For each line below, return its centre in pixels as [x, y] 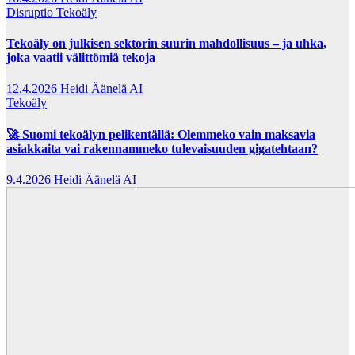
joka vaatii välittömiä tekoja [81, 58]
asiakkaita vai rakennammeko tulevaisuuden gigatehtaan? [162, 148]
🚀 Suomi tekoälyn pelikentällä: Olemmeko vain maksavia [161, 134]
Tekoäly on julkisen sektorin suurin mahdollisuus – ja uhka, [166, 44]
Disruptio [31, 12]
